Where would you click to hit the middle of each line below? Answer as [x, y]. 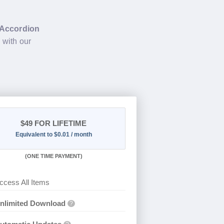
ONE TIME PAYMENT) [54, 156]
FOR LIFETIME [60, 123]
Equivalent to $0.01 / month [53, 134]
